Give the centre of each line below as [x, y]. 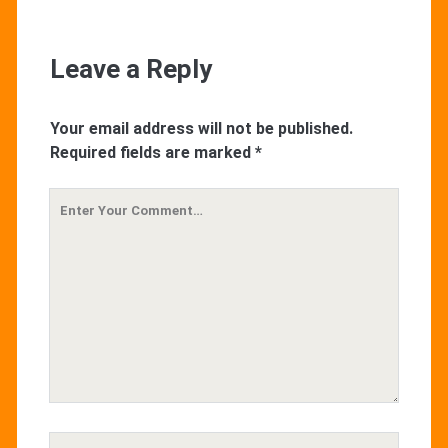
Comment [85, 223]
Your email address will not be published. [201, 128]
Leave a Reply [130, 68]
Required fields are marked [152, 152]
